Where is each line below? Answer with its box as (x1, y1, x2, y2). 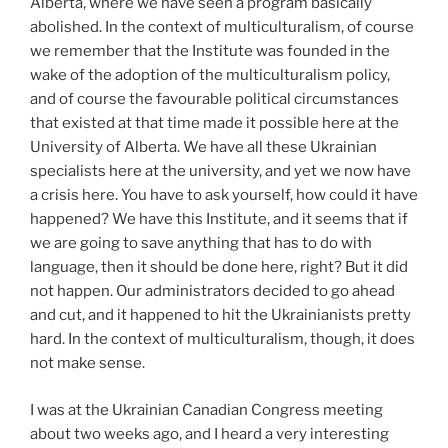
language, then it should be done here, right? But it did (30, 258, 408, 276)
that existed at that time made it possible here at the (30, 114, 399, 132)
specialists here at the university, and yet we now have (30, 162, 411, 180)
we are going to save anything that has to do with (30, 234, 372, 252)
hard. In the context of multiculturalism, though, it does (30, 330, 415, 348)
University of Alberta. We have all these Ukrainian (30, 138, 377, 156)
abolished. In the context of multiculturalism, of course (30, 18, 414, 36)
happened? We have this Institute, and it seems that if (30, 210, 408, 228)
